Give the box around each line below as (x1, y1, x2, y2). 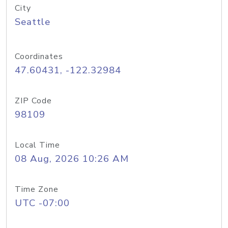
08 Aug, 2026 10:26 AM (15, 152, 129, 165)
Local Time (15, 139, 60, 151)
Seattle (15, 15, 50, 28)
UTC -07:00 (15, 196, 70, 210)
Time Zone (15, 184, 59, 195)
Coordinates (15, 51, 63, 62)
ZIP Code (15, 95, 52, 106)
